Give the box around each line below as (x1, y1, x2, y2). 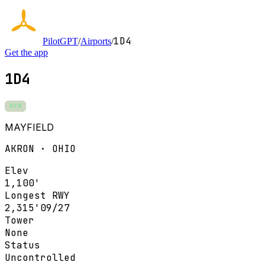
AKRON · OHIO (5, 142, 76, 155)
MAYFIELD (5, 121, 54, 133)
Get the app (5, 47, 48, 57)
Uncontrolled (5, 251, 76, 264)
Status (5, 238, 40, 251)
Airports (80, 36, 111, 46)
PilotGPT (43, 36, 78, 46)
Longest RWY (5, 189, 70, 202)
